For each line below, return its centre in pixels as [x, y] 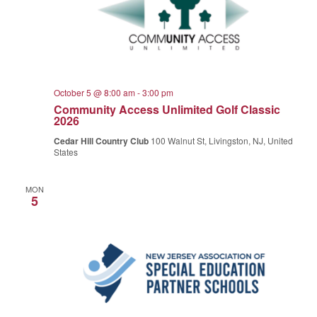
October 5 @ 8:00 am [95, 93]
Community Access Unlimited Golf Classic [167, 110]
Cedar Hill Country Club [103, 141]
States [66, 152]
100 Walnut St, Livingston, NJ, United [222, 141]
